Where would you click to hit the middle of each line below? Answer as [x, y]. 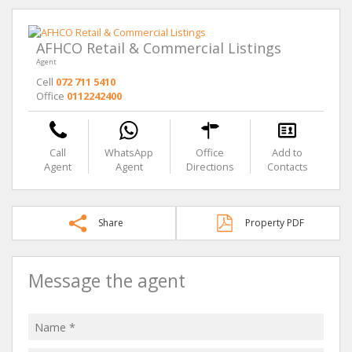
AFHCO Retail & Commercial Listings [159, 48]
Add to [288, 152]
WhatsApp [129, 152]
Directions [210, 167]
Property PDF [275, 223]
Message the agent [107, 281]
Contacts [287, 167]
